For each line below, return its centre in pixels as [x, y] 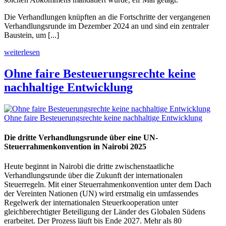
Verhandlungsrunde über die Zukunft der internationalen [93, 176]
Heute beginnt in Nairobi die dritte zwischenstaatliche [89, 166]
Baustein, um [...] [32, 35]
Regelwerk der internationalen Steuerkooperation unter [91, 203]
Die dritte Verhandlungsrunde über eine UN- [81, 137]
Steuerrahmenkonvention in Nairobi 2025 [75, 146]
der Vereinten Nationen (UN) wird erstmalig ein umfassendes [101, 194]
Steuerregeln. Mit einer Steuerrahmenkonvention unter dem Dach [108, 185]
